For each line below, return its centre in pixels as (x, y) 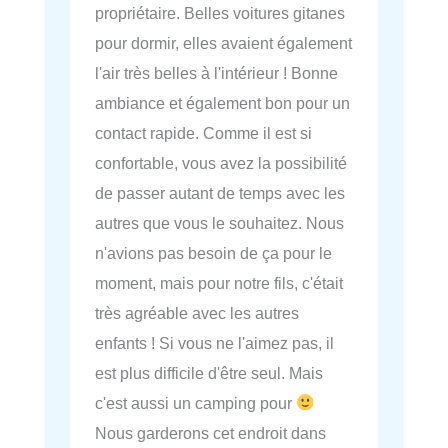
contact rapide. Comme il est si (203, 132)
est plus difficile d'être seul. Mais (209, 372)
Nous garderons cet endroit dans (210, 432)
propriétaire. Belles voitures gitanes (220, 12)
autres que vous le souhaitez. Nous (219, 222)
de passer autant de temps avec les (220, 192)
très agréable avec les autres (197, 312)
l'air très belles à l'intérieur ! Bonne (216, 72)
